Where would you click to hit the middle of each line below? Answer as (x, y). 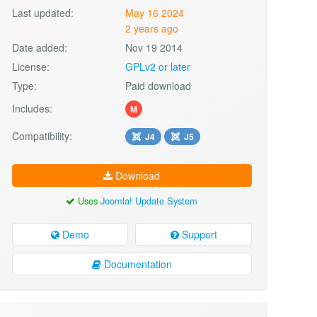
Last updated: (42, 12)
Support (198, 234)
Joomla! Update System (149, 200)
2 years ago (152, 28)
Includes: (32, 108)
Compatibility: (42, 136)
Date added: (39, 47)
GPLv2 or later (158, 66)
